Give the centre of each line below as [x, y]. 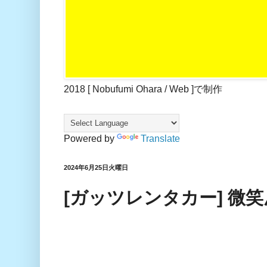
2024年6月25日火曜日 [96, 168]
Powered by [90, 139]
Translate [160, 139]
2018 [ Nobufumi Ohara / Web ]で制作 [143, 89]
